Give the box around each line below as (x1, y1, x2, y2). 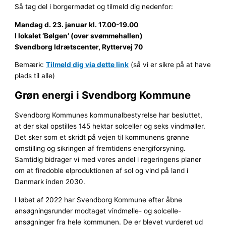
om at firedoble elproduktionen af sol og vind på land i (15, 166, 189, 175)
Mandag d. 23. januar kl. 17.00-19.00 (15, 20, 140, 29)
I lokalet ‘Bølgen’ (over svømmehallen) (15, 31, 145, 40)
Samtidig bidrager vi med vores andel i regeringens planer (15, 155, 202, 164)
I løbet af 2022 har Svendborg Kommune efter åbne (15, 195, 183, 204)
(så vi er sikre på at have (129, 61, 211, 69)
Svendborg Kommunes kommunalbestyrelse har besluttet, (15, 111, 205, 120)
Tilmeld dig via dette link (46, 61, 129, 69)
